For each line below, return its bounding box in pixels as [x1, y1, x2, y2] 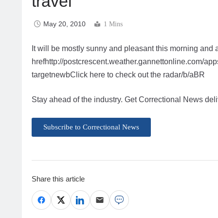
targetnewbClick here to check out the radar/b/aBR [32, 71, 205, 79]
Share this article [32, 175, 85, 183]
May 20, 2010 [43, 19, 86, 28]
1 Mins [104, 20, 123, 28]
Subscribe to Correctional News [43, 123, 139, 131]
